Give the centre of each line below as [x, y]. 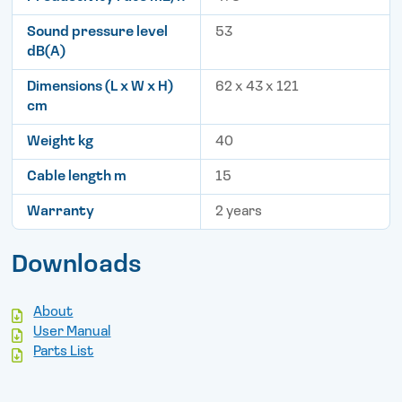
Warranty [61, 212]
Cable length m [77, 177]
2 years [239, 212]
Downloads [77, 266]
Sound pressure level [98, 33]
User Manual [72, 332]
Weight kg [61, 142]
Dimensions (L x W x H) [100, 87]
